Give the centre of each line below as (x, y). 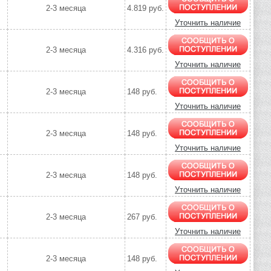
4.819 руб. (145, 8)
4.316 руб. (145, 50)
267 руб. (142, 217)
